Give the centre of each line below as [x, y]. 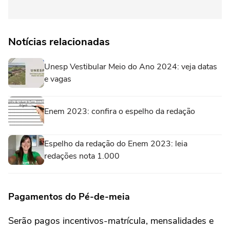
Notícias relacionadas [59, 42]
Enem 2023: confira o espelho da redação [120, 111]
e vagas [58, 79]
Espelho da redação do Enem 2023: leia [116, 143]
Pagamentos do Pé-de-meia [69, 196]
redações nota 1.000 [82, 156]
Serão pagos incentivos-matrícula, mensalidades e [111, 221]
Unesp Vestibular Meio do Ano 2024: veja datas [131, 66]
